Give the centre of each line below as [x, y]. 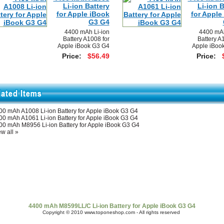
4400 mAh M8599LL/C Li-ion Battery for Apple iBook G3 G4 [112, 206]
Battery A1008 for [86, 39]
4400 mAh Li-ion [87, 32]
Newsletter [180, 186]
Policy [101, 186]
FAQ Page [137, 186]
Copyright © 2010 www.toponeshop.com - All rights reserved [112, 212]
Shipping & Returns [50, 186]
